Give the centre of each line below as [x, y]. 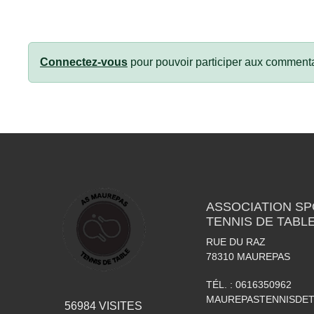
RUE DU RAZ [236, 242]
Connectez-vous [84, 62]
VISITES [119, 306]
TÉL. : [221, 285]
